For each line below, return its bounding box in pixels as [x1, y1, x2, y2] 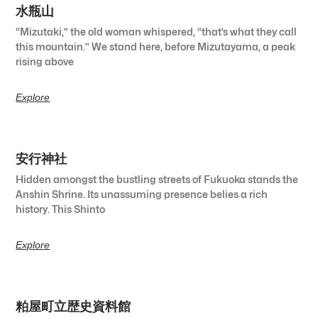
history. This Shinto [16, 202, 106, 215]
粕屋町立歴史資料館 [16, 298, 131, 314]
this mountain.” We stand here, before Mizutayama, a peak [16, 40, 296, 53]
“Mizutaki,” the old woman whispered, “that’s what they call [16, 25, 297, 38]
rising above [16, 55, 75, 67]
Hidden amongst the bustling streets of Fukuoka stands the [16, 172, 299, 185]
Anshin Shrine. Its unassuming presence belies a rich [16, 187, 268, 200]
